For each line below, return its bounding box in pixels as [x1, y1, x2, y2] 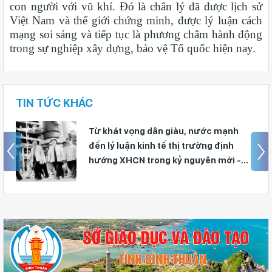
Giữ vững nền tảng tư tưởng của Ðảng [89, 126, 253, 137]
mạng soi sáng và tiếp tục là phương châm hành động [10, 28, 262, 41]
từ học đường [89, 141, 149, 151]
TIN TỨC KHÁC [16, 97, 93, 110]
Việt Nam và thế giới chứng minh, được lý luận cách [10, 14, 262, 27]
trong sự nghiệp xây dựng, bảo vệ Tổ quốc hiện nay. [10, 42, 256, 55]
